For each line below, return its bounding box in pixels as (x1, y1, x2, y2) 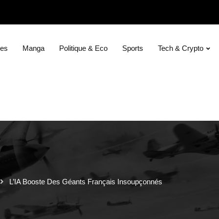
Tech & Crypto (158, 44, 204, 52)
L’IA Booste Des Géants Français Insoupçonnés (9, 177, 162, 186)
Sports (122, 44, 144, 52)
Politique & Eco (59, 44, 108, 52)
